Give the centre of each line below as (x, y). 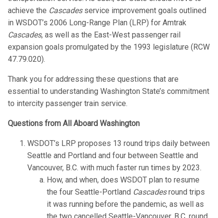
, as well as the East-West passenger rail (111, 35)
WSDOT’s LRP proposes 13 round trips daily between (118, 144)
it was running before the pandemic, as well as (125, 204)
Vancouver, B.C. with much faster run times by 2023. (114, 168)
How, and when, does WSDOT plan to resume (123, 180)
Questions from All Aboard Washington (74, 124)
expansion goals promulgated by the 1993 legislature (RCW (109, 47)
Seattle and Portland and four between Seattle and (113, 156)
